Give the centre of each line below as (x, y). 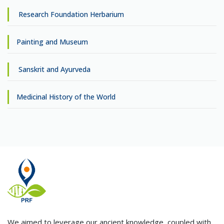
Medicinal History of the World (66, 97)
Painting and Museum (52, 42)
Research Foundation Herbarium (70, 14)
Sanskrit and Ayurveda (53, 69)
